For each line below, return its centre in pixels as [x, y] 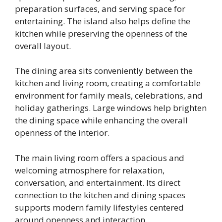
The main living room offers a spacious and [100, 158]
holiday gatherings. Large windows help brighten [111, 108]
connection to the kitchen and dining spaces [100, 195]
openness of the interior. [62, 133]
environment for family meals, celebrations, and [109, 96]
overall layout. [43, 46]
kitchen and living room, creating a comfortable [108, 83]
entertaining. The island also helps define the [103, 21]
